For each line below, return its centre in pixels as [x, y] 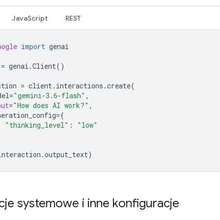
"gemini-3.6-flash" [49, 95]
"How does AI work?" [51, 105]
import [33, 46]
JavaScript [30, 18]
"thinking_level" [37, 125]
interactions [80, 85]
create [119, 85]
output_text [66, 154]
